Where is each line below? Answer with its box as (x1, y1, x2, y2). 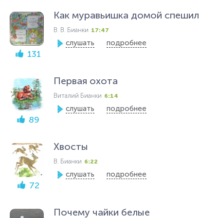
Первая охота (54, 75, 118, 87)
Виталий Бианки (54, 92, 102, 99)
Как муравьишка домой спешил (54, 9, 199, 21)
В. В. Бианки (54, 26, 89, 34)
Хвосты (54, 141, 88, 152)
